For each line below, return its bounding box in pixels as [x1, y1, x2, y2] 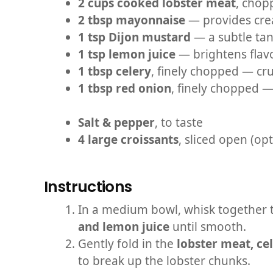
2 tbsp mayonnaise [78, 12, 185, 28]
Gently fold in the [78, 236, 177, 252]
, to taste [155, 115, 203, 130]
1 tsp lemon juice [78, 46, 175, 62]
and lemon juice [78, 219, 169, 235]
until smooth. [169, 219, 246, 235]
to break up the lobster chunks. [78, 253, 250, 269]
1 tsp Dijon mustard [78, 29, 191, 45]
